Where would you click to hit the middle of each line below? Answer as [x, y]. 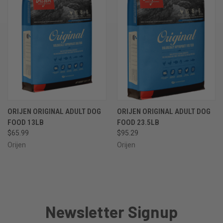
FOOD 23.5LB [138, 122]
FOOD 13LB [26, 122]
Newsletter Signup [111, 211]
